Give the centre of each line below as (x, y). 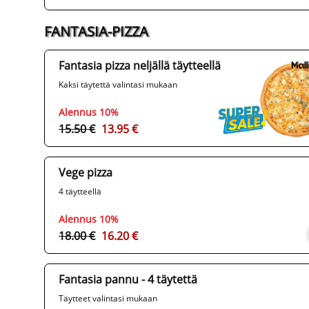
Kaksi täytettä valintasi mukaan (118, 85)
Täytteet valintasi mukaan (108, 299)
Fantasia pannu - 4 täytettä (128, 280)
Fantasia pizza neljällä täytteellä (140, 66)
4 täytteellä (80, 192)
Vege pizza (86, 173)
